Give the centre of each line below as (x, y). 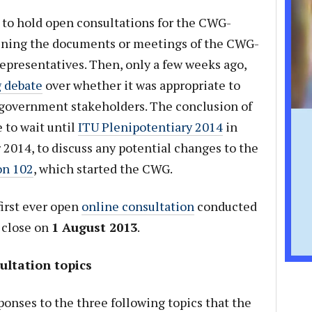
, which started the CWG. (103, 169)
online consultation (138, 206)
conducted (225, 206)
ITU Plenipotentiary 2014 (150, 127)
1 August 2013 (94, 227)
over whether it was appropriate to (141, 85)
